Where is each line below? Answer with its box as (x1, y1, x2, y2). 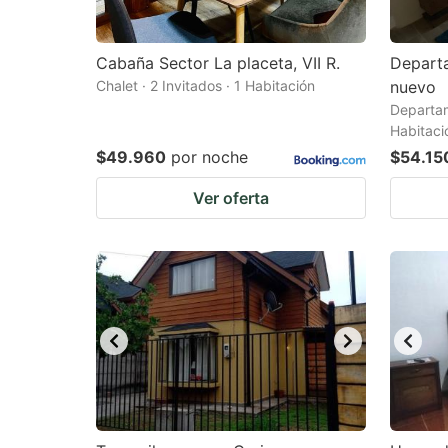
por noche (171, 147, 248, 167)
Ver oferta (193, 188, 269, 208)
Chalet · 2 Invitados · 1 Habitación (96, 77, 315, 94)
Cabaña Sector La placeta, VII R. (96, 53, 340, 73)
